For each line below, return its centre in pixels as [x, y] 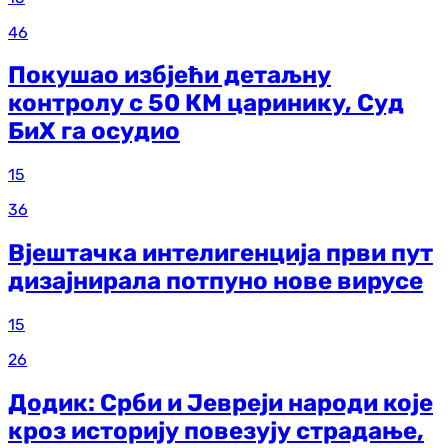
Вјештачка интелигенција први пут [220, 253]
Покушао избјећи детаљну [169, 75]
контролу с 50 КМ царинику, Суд [206, 103]
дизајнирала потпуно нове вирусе [215, 281]
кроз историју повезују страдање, [216, 431]
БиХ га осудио [94, 131]
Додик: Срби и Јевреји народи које [220, 403]
